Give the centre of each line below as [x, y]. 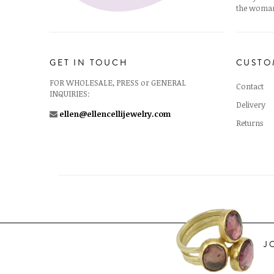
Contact [250, 86]
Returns [249, 123]
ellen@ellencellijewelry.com [114, 113]
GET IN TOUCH [89, 63]
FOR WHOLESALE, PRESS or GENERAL [118, 82]
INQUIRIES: [70, 93]
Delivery [250, 104]
